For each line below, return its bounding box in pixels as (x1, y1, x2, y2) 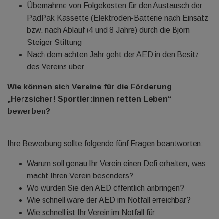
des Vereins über (27, 63, 84, 71)
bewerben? (7, 107, 50, 115)
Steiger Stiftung (27, 38, 82, 46)
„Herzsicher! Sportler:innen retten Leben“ (7, 95, 172, 103)
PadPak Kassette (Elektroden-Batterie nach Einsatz (27, 14, 208, 22)
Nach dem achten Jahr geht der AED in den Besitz (27, 50, 199, 59)
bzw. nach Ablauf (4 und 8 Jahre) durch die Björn (27, 26, 190, 34)
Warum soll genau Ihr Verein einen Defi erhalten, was (27, 159, 206, 168)
